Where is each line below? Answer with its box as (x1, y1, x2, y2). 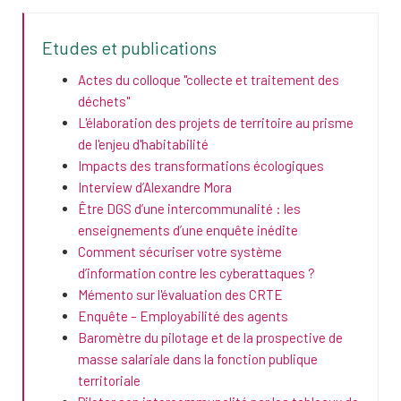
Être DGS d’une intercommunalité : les (78, 200, 301, 218)
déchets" (78, 93, 130, 110)
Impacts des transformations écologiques (78, 158, 324, 175)
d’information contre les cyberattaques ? (78, 265, 315, 282)
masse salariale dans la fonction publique (78, 351, 318, 368)
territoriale (78, 372, 141, 389)
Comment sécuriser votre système (78, 243, 282, 260)
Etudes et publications (42, 37, 217, 59)
